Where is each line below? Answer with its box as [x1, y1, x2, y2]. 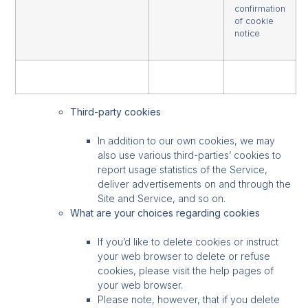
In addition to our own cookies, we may [98, 134, 276, 146]
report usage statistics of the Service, [98, 163, 268, 175]
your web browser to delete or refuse [98, 250, 271, 262]
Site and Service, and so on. [98, 192, 226, 204]
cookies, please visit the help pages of [98, 264, 274, 276]
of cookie [234, 15, 274, 26]
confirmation [234, 3, 286, 14]
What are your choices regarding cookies [70, 206, 261, 219]
